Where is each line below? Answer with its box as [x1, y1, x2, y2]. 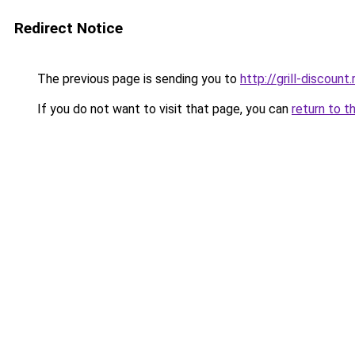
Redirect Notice [14, 19, 123, 37]
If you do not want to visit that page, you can [34, 101, 292, 116]
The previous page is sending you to [34, 71, 240, 86]
